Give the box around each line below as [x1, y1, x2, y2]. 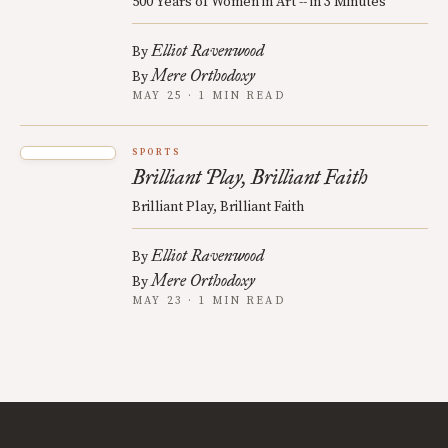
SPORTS [132, 147, 181, 158]
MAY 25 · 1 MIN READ [132, 89, 285, 103]
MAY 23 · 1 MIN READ [132, 294, 285, 308]
